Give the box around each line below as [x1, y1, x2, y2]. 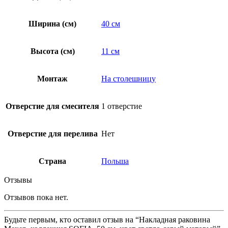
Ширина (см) [28, 19, 76, 28]
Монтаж [37, 74, 68, 83]
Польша [101, 157, 129, 166]
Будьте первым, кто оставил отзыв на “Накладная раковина [4, 215, 210, 224]
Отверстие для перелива [7, 129, 98, 138]
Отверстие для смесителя [6, 102, 99, 111]
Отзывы [4, 176, 32, 185]
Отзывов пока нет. [4, 193, 68, 202]
